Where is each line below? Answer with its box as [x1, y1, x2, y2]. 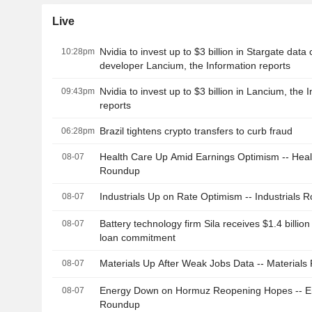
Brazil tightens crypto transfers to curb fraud [100, 125, 293, 137]
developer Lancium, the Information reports [100, 60, 291, 72]
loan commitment [100, 232, 176, 244]
